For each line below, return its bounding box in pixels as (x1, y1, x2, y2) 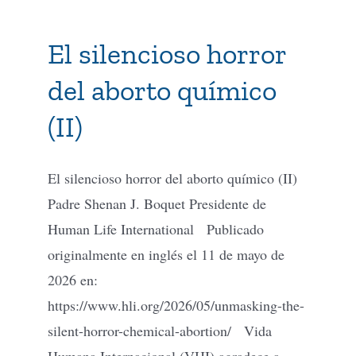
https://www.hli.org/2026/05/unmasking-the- (48, 295, 304, 315)
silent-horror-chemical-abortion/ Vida (48, 320, 272, 340)
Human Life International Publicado (48, 219, 264, 238)
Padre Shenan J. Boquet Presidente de (48, 193, 266, 213)
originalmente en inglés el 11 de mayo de (48, 244, 284, 264)
